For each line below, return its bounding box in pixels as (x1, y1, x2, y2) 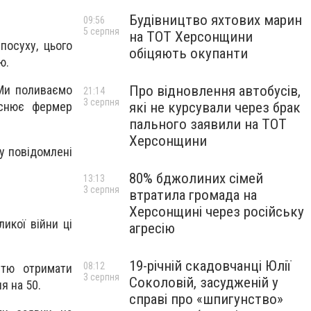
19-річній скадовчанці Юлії (129, 258, 291, 274)
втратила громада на (129, 187, 257, 203)
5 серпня (83, 26, 119, 37)
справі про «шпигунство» (129, 291, 283, 308)
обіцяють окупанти (129, 45, 248, 62)
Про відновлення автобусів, (129, 83, 301, 99)
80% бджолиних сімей (129, 170, 263, 187)
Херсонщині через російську (129, 203, 304, 220)
